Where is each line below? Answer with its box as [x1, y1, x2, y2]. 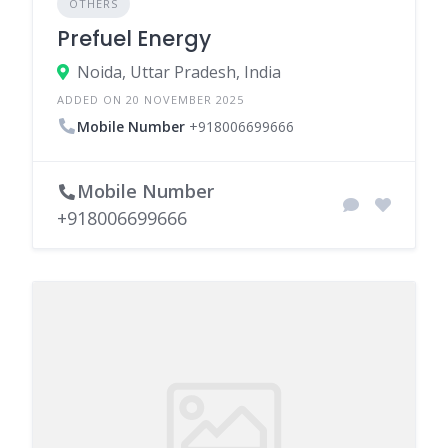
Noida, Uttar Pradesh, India [77, 61, 281, 83]
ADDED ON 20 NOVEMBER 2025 [57, 92, 244, 107]
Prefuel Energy [57, 24, 211, 53]
